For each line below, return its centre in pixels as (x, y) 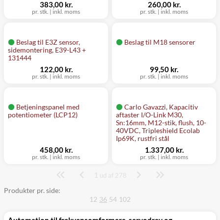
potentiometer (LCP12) (43, 115)
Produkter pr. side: (32, 190)
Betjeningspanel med (48, 107)
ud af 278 (112, 175)
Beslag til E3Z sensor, (48, 42)
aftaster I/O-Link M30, (150, 115)
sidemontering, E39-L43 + (47, 50)
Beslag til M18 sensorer (160, 42)
